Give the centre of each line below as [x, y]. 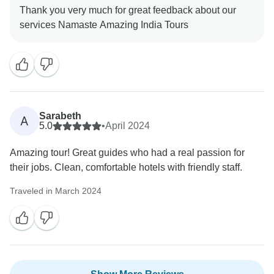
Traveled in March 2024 [56, 191]
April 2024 [128, 126]
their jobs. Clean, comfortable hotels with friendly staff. [126, 168]
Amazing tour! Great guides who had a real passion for [127, 153]
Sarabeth [60, 116]
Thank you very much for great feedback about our [128, 10]
